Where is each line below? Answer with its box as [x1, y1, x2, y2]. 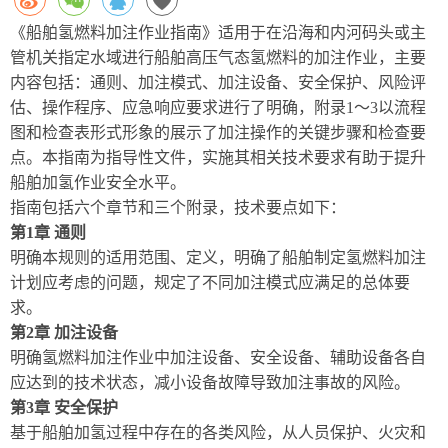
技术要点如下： [234, 199, 346, 216]
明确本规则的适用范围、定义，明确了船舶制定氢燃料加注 [10, 249, 426, 266]
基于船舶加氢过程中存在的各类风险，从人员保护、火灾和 [10, 424, 426, 441]
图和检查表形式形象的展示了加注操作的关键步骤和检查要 [10, 124, 426, 141]
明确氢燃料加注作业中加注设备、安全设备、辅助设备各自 [10, 349, 426, 366]
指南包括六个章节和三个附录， [10, 199, 234, 216]
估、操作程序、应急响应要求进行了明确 [10, 99, 298, 116]
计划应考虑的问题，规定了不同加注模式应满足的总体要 [10, 274, 410, 291]
